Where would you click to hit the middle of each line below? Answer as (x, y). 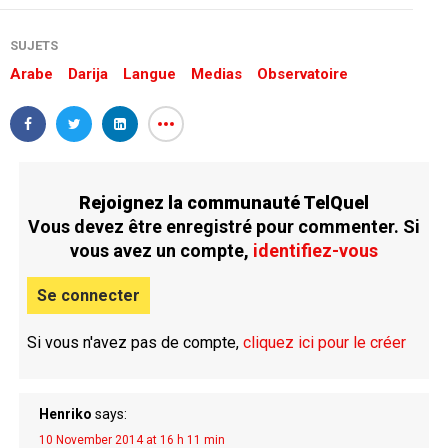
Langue (149, 73)
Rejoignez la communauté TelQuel (224, 202)
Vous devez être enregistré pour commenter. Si (224, 226)
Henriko (65, 413)
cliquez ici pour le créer (324, 342)
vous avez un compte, (161, 250)
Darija (88, 73)
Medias (216, 73)
